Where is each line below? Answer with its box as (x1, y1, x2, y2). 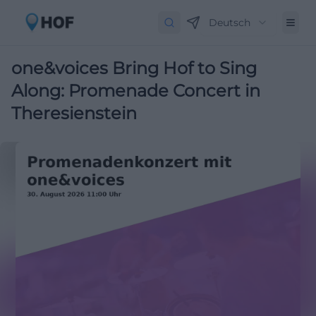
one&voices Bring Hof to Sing (11, 58, 257, 78)
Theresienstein (11, 103, 137, 123)
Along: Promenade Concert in (11, 80, 260, 101)
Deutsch (209, 16, 250, 29)
